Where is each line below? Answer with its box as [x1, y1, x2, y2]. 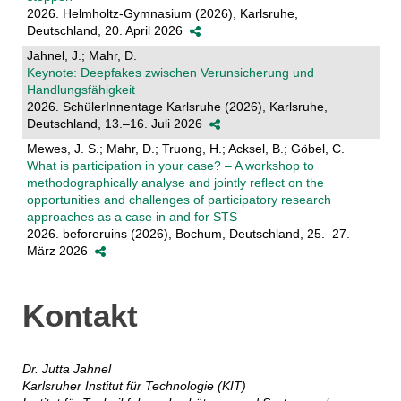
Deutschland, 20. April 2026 [26, 22, 189, 38]
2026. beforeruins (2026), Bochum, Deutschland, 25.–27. [26, 226, 350, 241]
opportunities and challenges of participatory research [26, 192, 331, 207]
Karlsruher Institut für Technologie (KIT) [21, 378, 246, 393]
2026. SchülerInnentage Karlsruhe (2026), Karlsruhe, [26, 98, 328, 114]
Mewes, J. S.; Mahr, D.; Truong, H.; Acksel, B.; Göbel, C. [26, 141, 345, 156]
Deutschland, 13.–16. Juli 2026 [26, 115, 209, 131]
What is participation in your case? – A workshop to [26, 158, 314, 173]
